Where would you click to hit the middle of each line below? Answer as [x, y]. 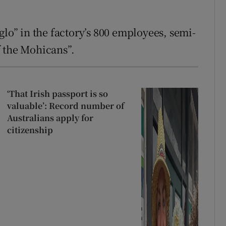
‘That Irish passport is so [57, 94]
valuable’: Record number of [65, 106]
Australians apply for [50, 118]
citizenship [30, 130]
